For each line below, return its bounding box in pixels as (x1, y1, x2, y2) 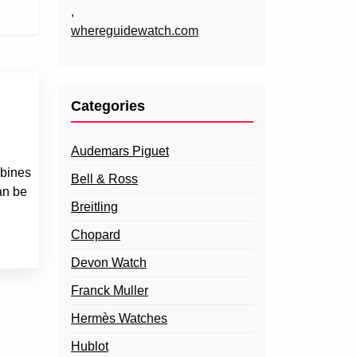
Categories (71, 98, 145, 114)
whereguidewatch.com (71, 24, 198, 37)
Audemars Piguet (71, 144, 169, 158)
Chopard (71, 228, 120, 241)
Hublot (71, 339, 108, 353)
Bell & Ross (71, 172, 138, 186)
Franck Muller (71, 284, 148, 297)
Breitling (71, 200, 118, 214)
